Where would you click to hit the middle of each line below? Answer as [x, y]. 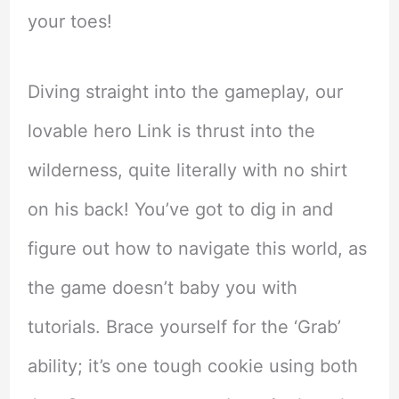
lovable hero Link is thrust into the [171, 131]
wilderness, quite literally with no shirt [187, 171]
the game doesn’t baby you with [162, 288]
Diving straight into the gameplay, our [185, 92]
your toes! [69, 22]
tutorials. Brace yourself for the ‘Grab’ [184, 327]
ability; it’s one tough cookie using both [192, 366]
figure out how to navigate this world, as [197, 249]
